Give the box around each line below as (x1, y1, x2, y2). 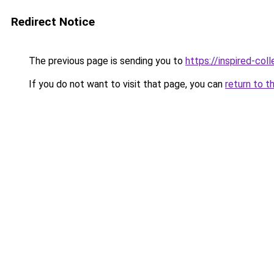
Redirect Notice (11, 15, 95, 29)
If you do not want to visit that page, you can (26, 78, 225, 90)
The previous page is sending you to (26, 55, 185, 67)
